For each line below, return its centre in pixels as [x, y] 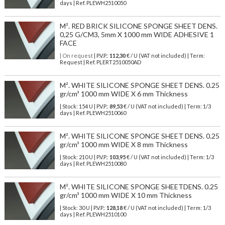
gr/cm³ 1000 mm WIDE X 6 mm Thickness [124, 94]
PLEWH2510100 [106, 214]
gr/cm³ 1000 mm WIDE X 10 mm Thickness [126, 195]
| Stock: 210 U [76, 157]
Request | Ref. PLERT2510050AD [100, 62]
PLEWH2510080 [106, 164]
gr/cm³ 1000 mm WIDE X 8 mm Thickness [124, 145]
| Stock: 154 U [76, 106]
